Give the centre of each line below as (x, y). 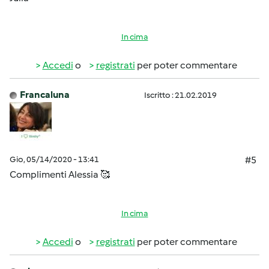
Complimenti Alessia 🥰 (60, 174)
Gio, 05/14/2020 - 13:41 (54, 159)
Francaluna (45, 95)
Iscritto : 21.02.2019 (180, 95)
